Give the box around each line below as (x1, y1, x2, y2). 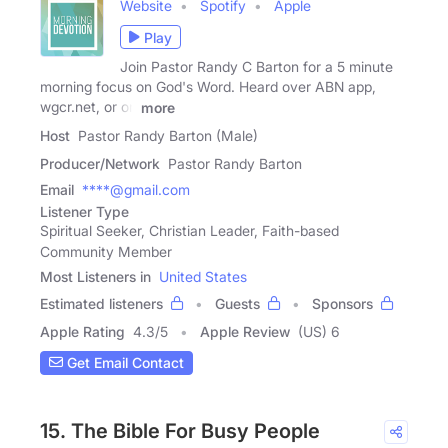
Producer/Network (40, 154, 160, 172)
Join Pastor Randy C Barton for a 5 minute (120, 58, 393, 76)
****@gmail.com (82, 180, 190, 198)
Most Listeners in (40, 267, 151, 285)
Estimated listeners (40, 294, 163, 312)
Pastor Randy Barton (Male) (78, 126, 258, 144)
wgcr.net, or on (40, 98, 137, 116)
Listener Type (40, 202, 129, 220)
